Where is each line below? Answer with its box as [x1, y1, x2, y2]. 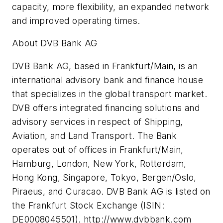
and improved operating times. [12, 15, 140, 26]
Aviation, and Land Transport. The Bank [12, 130, 177, 141]
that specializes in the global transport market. [12, 88, 208, 99]
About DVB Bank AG [12, 38, 98, 49]
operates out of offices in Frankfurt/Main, [12, 144, 184, 155]
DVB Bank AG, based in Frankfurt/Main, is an [12, 60, 198, 71]
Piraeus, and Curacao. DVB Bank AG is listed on [12, 186, 211, 197]
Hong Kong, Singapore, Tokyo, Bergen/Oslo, [12, 172, 197, 183]
